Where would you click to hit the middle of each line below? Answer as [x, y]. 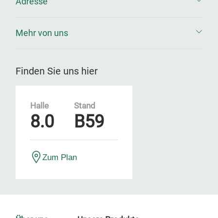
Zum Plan [60, 157]
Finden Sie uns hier [57, 71]
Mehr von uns [42, 33]
